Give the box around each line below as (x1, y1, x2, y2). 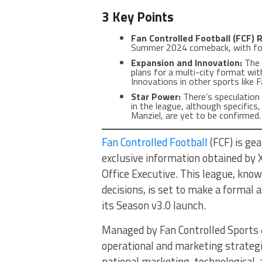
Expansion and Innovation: (131, 56, 242, 70)
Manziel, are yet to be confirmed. (131, 108, 261, 122)
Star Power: (131, 89, 181, 104)
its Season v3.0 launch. (102, 197, 206, 213)
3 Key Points (102, 7, 174, 27)
